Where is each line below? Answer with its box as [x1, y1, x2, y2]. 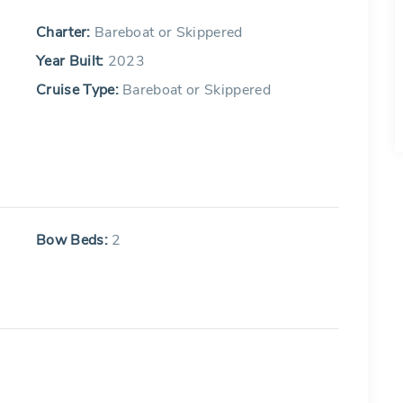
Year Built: [36, 51, 104, 71]
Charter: [36, 22, 91, 42]
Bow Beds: [36, 230, 112, 250]
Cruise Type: [36, 80, 119, 100]
